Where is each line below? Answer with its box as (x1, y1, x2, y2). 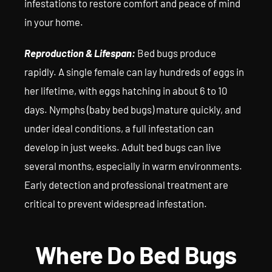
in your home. (24, 16, 83, 28)
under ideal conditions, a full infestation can (24, 122, 214, 134)
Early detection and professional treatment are (24, 178, 228, 191)
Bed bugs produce (135, 47, 216, 59)
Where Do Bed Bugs (35, 240, 237, 270)
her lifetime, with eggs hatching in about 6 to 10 (24, 84, 227, 97)
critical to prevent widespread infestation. (24, 197, 207, 209)
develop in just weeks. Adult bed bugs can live (24, 141, 221, 153)
